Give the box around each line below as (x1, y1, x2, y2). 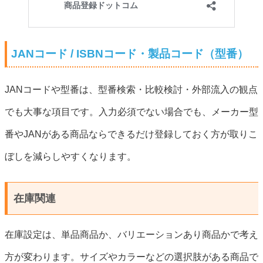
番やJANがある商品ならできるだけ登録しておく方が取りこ (5, 129, 258, 139)
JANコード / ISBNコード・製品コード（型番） (11, 47, 248, 60)
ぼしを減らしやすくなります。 (5, 151, 136, 161)
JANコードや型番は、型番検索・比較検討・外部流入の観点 (5, 84, 258, 95)
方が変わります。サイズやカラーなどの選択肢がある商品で (5, 251, 258, 262)
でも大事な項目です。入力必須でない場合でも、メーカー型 (5, 106, 258, 117)
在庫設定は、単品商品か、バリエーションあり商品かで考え (5, 229, 258, 240)
